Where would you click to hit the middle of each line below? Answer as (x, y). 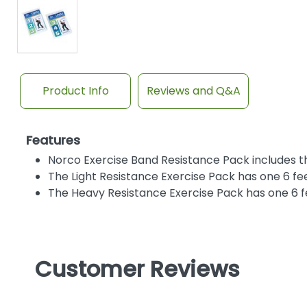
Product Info (75, 90)
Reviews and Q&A (193, 90)
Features (53, 140)
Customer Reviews (137, 269)
